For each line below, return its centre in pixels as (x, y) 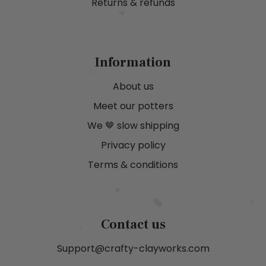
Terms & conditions (133, 165)
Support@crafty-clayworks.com (133, 249)
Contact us (133, 225)
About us (133, 87)
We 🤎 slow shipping (133, 126)
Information (133, 63)
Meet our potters (133, 106)
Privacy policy (133, 145)
